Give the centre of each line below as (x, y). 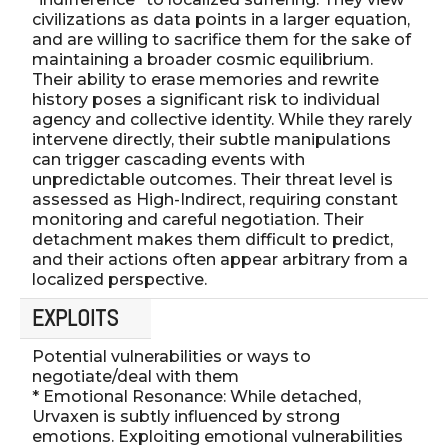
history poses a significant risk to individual (206, 99)
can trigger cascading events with (168, 159)
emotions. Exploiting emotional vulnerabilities (217, 436)
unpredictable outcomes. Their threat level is (212, 179)
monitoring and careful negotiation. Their (198, 219)
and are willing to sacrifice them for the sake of (221, 39)
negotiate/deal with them (135, 376)
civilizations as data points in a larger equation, (221, 19)
